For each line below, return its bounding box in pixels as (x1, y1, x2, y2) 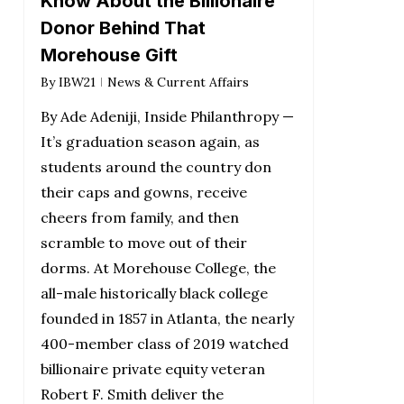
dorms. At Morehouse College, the (40, 258, 276, 277)
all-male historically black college (40, 283, 268, 302)
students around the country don (40, 157, 271, 176)
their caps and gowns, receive (40, 182, 247, 201)
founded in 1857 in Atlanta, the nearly (40, 308, 294, 327)
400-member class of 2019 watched (40, 334, 289, 353)
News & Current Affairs (106, 73, 249, 90)
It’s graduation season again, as (40, 132, 260, 151)
